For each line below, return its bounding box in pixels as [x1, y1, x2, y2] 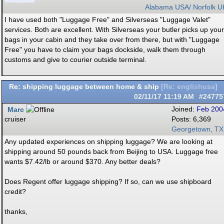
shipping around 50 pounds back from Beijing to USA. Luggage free [4, 147, 218, 155]
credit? [4, 187, 26, 195]
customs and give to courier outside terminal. [4, 55, 146, 63]
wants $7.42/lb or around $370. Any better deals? [4, 157, 160, 165]
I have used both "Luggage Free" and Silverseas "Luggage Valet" [4, 15, 210, 23]
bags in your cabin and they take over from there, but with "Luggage [4, 35, 219, 43]
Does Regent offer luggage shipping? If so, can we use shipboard [4, 177, 211, 185]
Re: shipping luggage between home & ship [9, 82, 159, 90]
